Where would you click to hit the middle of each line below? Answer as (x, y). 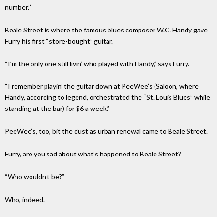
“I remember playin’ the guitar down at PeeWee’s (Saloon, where (102, 86)
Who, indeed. (25, 199)
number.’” (18, 7)
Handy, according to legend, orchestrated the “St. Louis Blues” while (108, 97)
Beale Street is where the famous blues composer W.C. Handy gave (106, 30)
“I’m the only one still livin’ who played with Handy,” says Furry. (97, 63)
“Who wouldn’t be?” (35, 176)
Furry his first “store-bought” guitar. (59, 41)
